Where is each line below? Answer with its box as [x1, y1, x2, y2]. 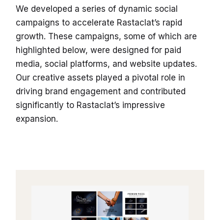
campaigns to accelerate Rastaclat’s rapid [16, 17, 182, 27]
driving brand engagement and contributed [16, 86, 186, 96]
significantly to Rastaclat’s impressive [16, 100, 165, 110]
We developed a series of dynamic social [16, 3, 178, 14]
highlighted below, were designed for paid [16, 45, 181, 55]
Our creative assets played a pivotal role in [16, 72, 185, 82]
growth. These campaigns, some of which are [16, 31, 197, 41]
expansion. [16, 113, 58, 124]
